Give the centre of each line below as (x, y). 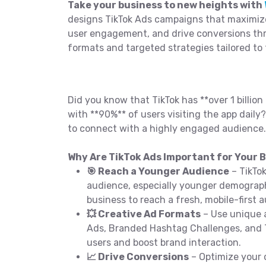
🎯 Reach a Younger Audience (158, 171)
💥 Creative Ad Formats (144, 214)
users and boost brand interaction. (164, 243)
